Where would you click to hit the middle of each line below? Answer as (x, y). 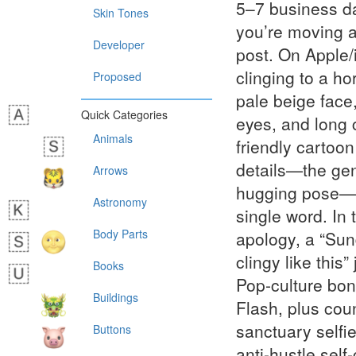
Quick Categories (124, 114)
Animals (113, 138)
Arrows (110, 170)
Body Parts (120, 234)
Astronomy (120, 202)
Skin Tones (121, 13)
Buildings (116, 297)
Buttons (112, 329)
